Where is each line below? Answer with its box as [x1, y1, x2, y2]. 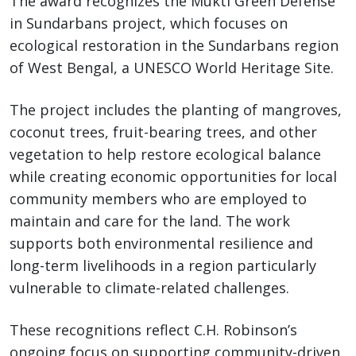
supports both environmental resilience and [10, 234, 313, 253]
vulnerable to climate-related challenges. [10, 278, 289, 298]
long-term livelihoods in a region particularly [10, 256, 316, 276]
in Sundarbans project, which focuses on [10, 14, 288, 33]
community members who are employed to [10, 189, 307, 209]
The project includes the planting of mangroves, [10, 100, 342, 120]
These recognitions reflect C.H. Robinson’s [10, 320, 297, 340]
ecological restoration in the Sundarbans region [10, 36, 339, 56]
